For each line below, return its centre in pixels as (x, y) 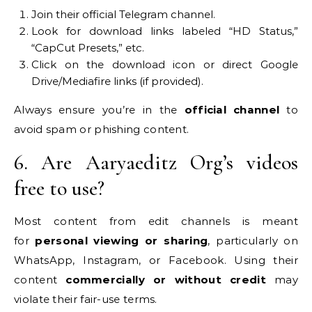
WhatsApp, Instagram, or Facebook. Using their (156, 260)
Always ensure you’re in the (99, 110)
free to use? (59, 188)
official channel (232, 110)
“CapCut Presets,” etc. (88, 48)
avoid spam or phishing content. (102, 129)
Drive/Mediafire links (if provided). (117, 81)
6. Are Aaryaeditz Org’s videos (156, 163)
